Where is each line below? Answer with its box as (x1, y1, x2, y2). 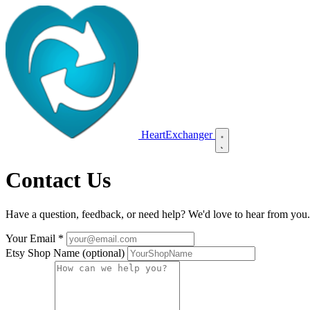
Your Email (6, 232, 58, 244)
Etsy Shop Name (6, 246, 82, 259)
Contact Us (6, 167, 111, 193)
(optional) (82, 246, 125, 259)
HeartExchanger (141, 129, 212, 140)
